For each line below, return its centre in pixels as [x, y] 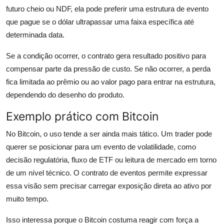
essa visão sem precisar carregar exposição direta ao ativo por [109, 186]
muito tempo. [27, 199]
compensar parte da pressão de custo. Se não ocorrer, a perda [108, 69]
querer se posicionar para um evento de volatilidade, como [101, 147]
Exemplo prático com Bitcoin [82, 116]
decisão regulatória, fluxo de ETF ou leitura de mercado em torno [111, 160]
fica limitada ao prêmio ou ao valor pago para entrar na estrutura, [111, 82]
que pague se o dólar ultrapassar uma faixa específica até [100, 22]
